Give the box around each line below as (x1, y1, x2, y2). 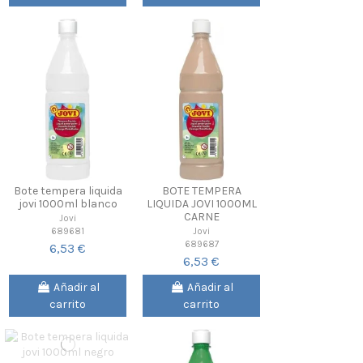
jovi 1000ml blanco (18, 196, 117, 211)
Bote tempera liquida (13, 183, 122, 198)
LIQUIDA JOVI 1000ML (146, 196, 257, 211)
